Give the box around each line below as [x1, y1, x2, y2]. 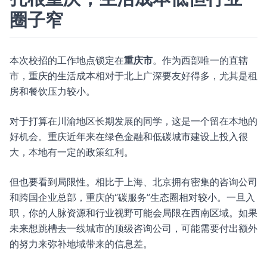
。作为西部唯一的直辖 [153, 54, 248, 66]
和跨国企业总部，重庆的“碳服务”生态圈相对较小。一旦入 [10, 191, 255, 203]
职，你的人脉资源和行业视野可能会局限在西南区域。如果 [10, 207, 257, 219]
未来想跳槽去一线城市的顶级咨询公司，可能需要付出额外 [10, 222, 257, 234]
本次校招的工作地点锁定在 [10, 54, 124, 66]
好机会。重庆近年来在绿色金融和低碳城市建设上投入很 [10, 131, 248, 142]
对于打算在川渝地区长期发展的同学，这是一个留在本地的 [10, 115, 257, 127]
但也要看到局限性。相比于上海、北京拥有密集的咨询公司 [10, 176, 257, 188]
